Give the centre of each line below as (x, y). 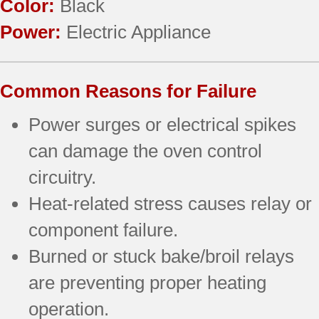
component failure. (103, 230)
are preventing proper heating (147, 282)
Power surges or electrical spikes (162, 124)
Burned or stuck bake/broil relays (161, 256)
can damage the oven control (145, 151)
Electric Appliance (138, 32)
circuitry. (62, 177)
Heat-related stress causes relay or (170, 203)
